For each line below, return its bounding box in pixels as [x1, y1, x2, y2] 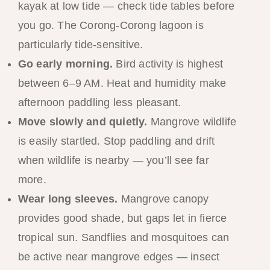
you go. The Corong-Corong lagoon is [17, 19, 204, 31]
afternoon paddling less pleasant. [17, 96, 181, 108]
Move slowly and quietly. [17, 115, 148, 128]
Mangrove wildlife [147, 115, 237, 128]
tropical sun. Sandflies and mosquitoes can [17, 231, 230, 243]
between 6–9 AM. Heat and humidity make [17, 77, 227, 89]
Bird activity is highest [113, 57, 224, 70]
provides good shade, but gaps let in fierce [17, 212, 227, 224]
